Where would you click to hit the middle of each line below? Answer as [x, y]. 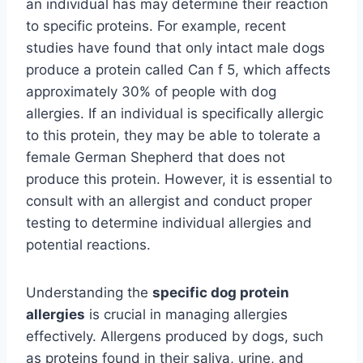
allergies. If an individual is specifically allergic [175, 114]
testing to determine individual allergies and [169, 223]
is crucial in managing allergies [186, 315]
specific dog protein [221, 293]
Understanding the [89, 293]
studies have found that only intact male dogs [175, 48]
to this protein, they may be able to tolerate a [173, 136]
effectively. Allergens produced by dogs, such [175, 337]
